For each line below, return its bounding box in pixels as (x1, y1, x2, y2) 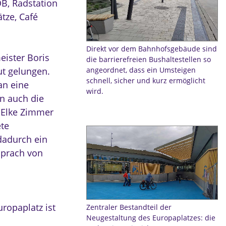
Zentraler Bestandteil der (86, 202, 172, 212)
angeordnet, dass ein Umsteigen (86, 65, 196, 75)
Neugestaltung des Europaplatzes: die (86, 212, 215, 222)
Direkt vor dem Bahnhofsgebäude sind (86, 44, 217, 54)
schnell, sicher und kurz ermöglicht (86, 76, 205, 86)
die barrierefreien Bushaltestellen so (86, 54, 211, 65)
